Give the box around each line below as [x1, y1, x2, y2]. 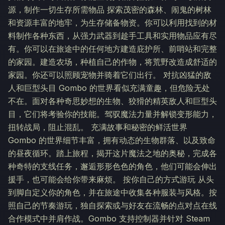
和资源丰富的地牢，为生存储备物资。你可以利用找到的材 [8, 18, 217, 28]
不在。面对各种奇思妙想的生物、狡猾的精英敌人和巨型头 [8, 96, 217, 106]
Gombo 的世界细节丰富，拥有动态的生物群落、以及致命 [8, 135, 215, 145]
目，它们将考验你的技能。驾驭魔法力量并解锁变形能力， [8, 109, 217, 119]
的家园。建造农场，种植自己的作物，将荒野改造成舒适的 [8, 57, 217, 67]
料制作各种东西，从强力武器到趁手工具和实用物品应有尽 [8, 31, 217, 41]
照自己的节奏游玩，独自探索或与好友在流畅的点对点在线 [8, 200, 217, 210]
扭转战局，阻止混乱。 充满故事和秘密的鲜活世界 [8, 122, 187, 132]
